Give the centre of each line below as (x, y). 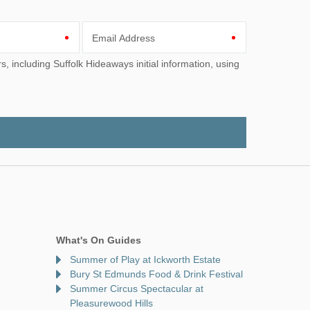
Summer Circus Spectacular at (137, 288)
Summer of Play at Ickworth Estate (145, 259)
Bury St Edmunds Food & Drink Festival (156, 274)
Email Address (123, 38)
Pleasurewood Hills (111, 303)
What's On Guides (99, 240)
